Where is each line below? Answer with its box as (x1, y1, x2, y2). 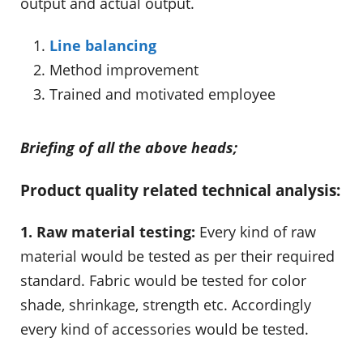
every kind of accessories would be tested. (20, 319, 309, 340)
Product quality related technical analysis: (20, 179, 340, 200)
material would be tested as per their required (20, 246, 335, 267)
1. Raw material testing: (20, 222, 195, 242)
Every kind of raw (195, 222, 316, 242)
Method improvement (49, 59, 199, 79)
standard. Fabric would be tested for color (20, 271, 306, 291)
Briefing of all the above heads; (20, 137, 237, 157)
